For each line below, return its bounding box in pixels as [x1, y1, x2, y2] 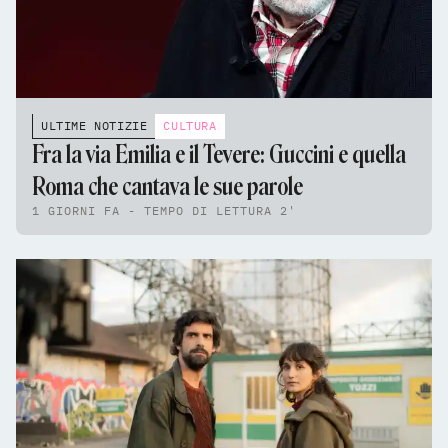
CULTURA [163, 118, 217, 134]
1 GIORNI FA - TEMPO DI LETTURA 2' [32, 203, 296, 219]
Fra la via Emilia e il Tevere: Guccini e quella [32, 140, 406, 170]
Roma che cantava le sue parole [32, 172, 303, 202]
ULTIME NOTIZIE [41, 118, 148, 134]
